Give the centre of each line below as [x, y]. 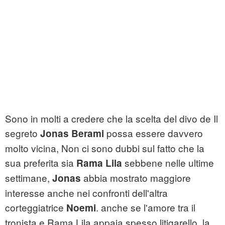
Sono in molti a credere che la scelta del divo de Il [111, 119]
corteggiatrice [36, 207]
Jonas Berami [72, 134]
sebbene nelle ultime [168, 163]
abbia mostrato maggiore [136, 178]
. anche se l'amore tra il [146, 207]
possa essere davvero [153, 133]
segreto [23, 133]
